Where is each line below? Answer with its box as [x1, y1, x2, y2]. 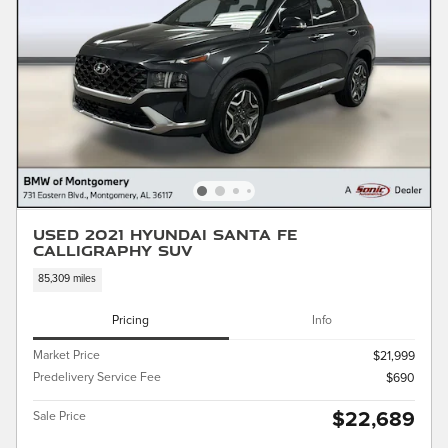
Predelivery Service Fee [33, 370, 161, 384]
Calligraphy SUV [33, 240, 193, 261]
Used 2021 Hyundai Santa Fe [33, 224, 298, 245]
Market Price [33, 348, 100, 362]
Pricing [112, 314, 150, 328]
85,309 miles [38, 274, 97, 285]
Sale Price [33, 409, 86, 423]
